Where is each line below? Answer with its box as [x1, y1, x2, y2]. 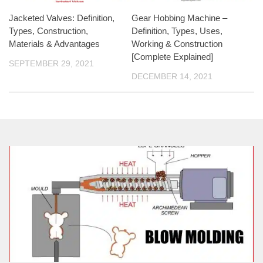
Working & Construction [131, 38, 222, 49]
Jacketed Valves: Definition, [9, 12, 114, 23]
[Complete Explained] [131, 51, 213, 62]
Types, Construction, [9, 25, 88, 36]
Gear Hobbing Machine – [131, 12, 227, 23]
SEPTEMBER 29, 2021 [9, 58, 94, 68]
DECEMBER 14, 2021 [131, 71, 213, 81]
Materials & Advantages [9, 38, 100, 49]
